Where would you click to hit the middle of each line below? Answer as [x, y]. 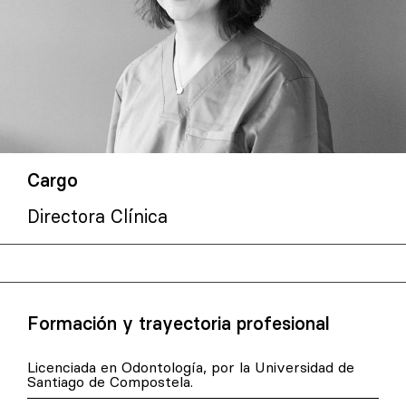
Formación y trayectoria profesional [179, 324]
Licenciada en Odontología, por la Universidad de [191, 367]
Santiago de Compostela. [110, 382]
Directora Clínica [97, 217]
